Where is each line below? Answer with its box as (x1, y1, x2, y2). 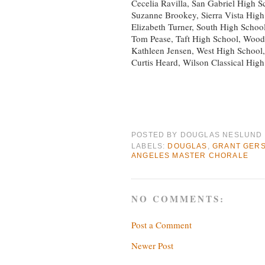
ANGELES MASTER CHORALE (131, 151, 248, 159)
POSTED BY (131, 130, 180, 138)
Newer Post (131, 239, 173, 251)
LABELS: (131, 141, 168, 150)
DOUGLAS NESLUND (180, 130, 263, 138)
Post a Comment (131, 218, 192, 231)
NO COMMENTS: (131, 192, 225, 206)
